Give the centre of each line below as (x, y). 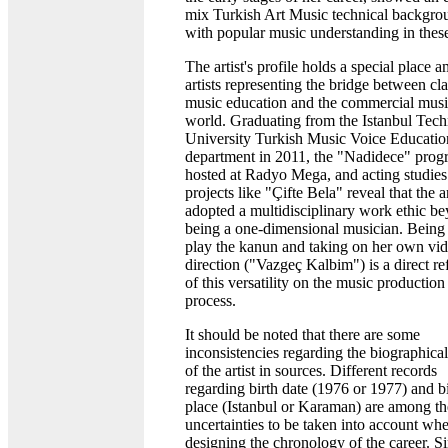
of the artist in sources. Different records (311, 370)
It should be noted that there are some (302, 334)
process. (210, 300)
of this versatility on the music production (315, 282)
